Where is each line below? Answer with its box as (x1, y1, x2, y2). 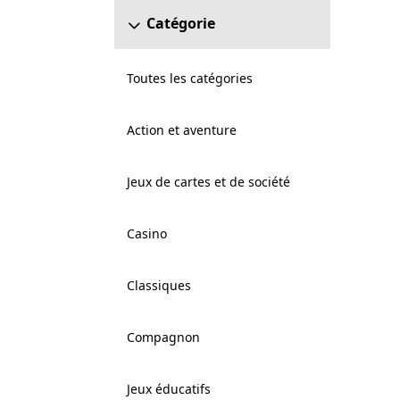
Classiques (126, 277, 191, 294)
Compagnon (126, 329, 200, 346)
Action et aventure (126, 121, 237, 138)
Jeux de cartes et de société (126, 173, 290, 190)
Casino (126, 225, 167, 242)
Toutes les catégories (126, 70, 253, 87)
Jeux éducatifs (126, 380, 211, 397)
